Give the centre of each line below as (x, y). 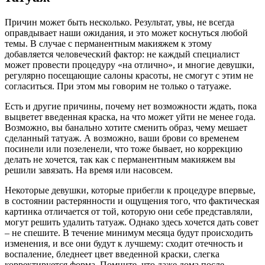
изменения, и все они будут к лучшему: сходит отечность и (124, 243)
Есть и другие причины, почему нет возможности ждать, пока (131, 106)
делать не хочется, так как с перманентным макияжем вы (120, 159)
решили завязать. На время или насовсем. (89, 170)
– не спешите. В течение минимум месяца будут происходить (129, 232)
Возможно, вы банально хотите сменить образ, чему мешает (126, 127)
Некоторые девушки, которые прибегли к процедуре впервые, (130, 190)
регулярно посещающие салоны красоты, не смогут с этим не (129, 75)
